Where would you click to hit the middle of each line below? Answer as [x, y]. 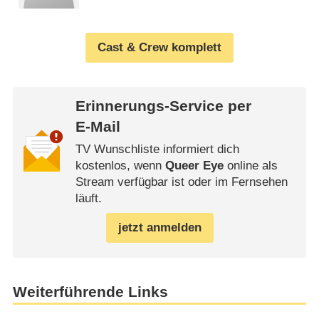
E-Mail [98, 126]
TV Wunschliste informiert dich [157, 150]
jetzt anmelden [159, 228]
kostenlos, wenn [120, 166]
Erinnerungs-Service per [163, 106]
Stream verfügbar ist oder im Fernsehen [181, 182]
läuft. [88, 199]
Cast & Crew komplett [159, 48]
